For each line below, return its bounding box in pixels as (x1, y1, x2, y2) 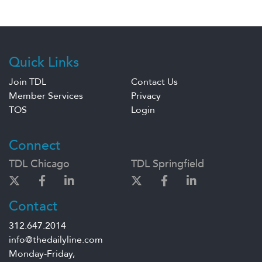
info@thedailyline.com (9, 233, 103, 247)
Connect (9, 136, 61, 155)
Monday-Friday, (9, 247, 75, 261)
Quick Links (9, 53, 79, 72)
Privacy (131, 89, 161, 103)
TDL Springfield (131, 157, 204, 172)
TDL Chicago (9, 157, 70, 172)
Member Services (9, 89, 83, 103)
